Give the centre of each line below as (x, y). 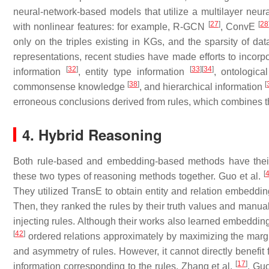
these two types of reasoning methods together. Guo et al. (138, 176)
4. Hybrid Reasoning (92, 134)
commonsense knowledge (71, 87)
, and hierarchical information (202, 87)
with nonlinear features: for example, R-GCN (111, 27)
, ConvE (239, 27)
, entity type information (134, 72)
